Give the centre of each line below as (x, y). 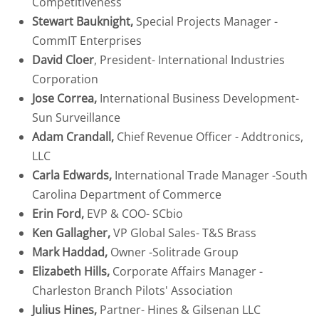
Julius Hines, (64, 310)
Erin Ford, (58, 214)
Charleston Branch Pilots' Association (132, 291)
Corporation (65, 79)
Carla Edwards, (73, 175)
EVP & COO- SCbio (134, 214)
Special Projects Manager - (205, 21)
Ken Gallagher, (71, 233)
